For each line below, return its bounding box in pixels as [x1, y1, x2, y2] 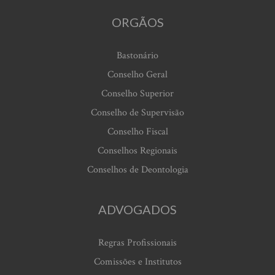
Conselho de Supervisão [91, 106, 184, 120]
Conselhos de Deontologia [87, 163, 188, 177]
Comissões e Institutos [93, 255, 182, 269]
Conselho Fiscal [107, 125, 168, 139]
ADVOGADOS [98, 202, 177, 217]
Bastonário [117, 49, 158, 63]
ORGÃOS [111, 15, 164, 30]
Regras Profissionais [98, 236, 177, 250]
